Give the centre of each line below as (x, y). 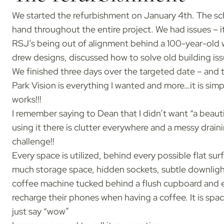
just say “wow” (40, 212)
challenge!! (33, 142)
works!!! (27, 100)
